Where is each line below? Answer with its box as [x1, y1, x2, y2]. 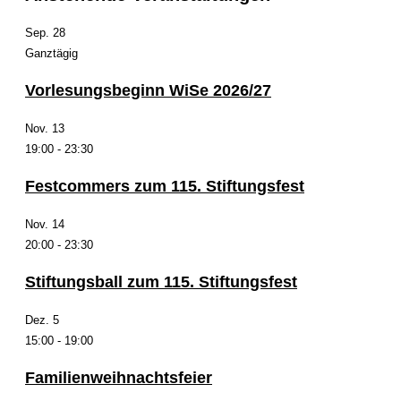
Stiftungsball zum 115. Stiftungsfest [25, 272, 297, 291]
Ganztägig [25, 46, 78, 60]
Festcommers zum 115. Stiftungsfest [25, 176, 304, 195]
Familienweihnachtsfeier [25, 368, 212, 387]
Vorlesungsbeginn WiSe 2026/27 [25, 81, 271, 99]
